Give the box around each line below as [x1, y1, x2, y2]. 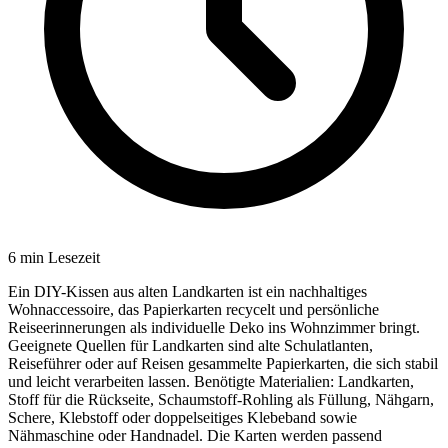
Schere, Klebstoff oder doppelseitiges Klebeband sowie [8, 408, 357, 426]
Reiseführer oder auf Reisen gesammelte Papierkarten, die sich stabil [8, 354, 438, 372]
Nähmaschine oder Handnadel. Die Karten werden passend [8, 426, 382, 444]
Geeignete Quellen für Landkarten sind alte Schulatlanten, [8, 336, 373, 354]
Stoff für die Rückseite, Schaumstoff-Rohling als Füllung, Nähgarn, [8, 390, 434, 408]
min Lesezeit [16, 248, 100, 266]
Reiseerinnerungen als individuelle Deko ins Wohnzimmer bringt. [8, 318, 420, 336]
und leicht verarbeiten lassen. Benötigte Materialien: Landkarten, [8, 372, 414, 390]
